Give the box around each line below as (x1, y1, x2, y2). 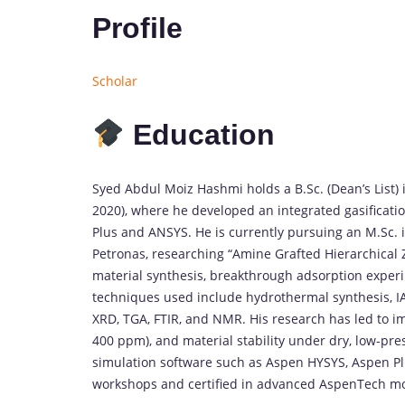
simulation (92, 353, 160, 371)
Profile (92, 11, 183, 44)
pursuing (287, 222, 346, 240)
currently (229, 222, 287, 240)
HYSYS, (307, 353, 352, 371)
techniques (92, 287, 164, 306)
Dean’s (331, 179, 374, 197)
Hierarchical (325, 244, 401, 262)
